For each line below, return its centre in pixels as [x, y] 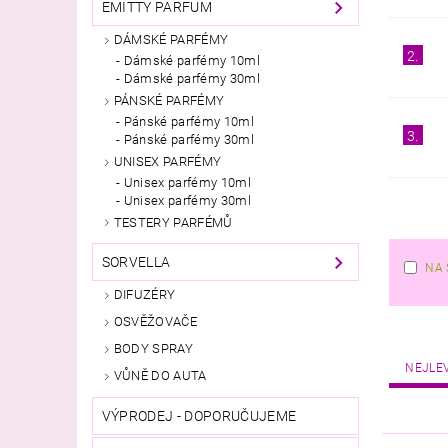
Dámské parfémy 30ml [191, 78]
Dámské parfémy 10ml [191, 60]
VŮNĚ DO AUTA [160, 375]
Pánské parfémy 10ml [188, 121]
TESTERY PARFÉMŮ [173, 222]
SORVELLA [136, 262]
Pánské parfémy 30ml [188, 139]
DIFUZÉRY [144, 295]
